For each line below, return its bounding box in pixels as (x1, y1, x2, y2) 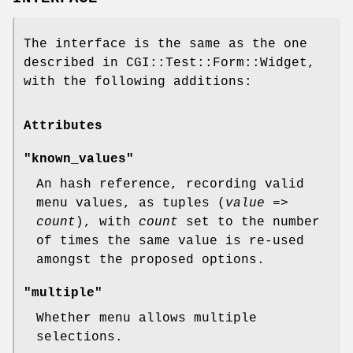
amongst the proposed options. (36, 252, 265, 267)
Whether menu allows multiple (36, 310, 257, 325)
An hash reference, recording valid (36, 176, 304, 191)
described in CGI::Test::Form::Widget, (24, 56, 315, 71)
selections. (36, 329, 123, 344)
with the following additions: (24, 75, 252, 90)
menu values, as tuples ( (36, 195, 225, 210)
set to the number (178, 214, 320, 229)
